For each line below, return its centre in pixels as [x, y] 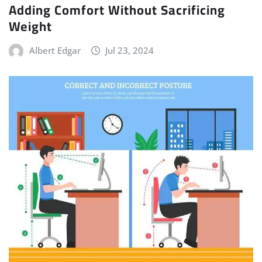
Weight [30, 26]
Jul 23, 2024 [130, 50]
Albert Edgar [55, 50]
